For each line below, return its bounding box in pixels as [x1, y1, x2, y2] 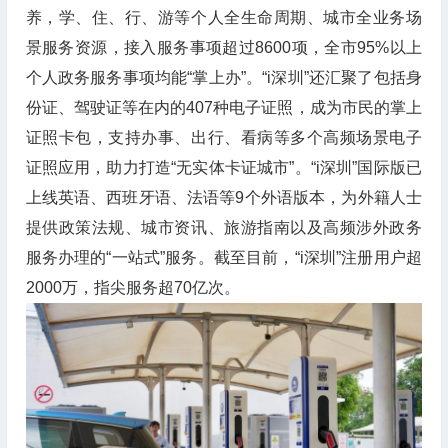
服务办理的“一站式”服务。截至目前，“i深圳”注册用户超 [25, 248, 422, 266]
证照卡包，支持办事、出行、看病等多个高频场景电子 [25, 128, 422, 146]
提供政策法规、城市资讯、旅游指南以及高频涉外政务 [25, 218, 422, 236]
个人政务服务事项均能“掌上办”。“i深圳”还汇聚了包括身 [25, 68, 422, 86]
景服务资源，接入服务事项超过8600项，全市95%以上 [25, 38, 422, 56]
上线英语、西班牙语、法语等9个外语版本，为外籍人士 [25, 188, 422, 206]
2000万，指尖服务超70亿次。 [25, 278, 240, 296]
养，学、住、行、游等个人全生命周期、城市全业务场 [25, 8, 422, 26]
